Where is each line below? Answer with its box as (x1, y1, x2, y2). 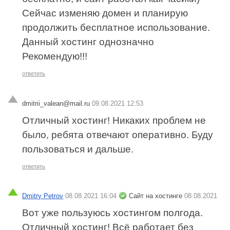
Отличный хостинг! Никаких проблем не (22, 114, 206, 126)
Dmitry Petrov (22, 192, 64, 200)
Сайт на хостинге (129, 192, 185, 200)
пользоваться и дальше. (22, 143, 134, 155)
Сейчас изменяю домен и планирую (22, 7, 188, 18)
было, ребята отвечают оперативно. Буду (22, 129, 214, 140)
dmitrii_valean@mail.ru (22, 99, 90, 107)
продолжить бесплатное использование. (22, 22, 210, 33)
